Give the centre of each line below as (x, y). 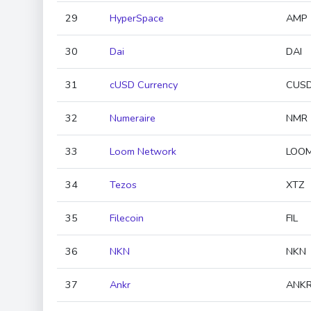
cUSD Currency (144, 85)
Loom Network (143, 151)
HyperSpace (137, 18)
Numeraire (133, 118)
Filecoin (127, 218)
